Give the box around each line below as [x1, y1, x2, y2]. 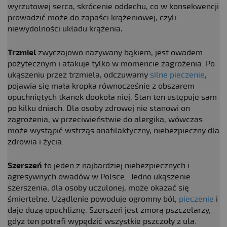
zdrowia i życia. [8, 136, 64, 147]
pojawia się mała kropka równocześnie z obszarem [8, 81, 195, 91]
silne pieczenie [150, 69, 205, 80]
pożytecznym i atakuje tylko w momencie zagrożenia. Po [8, 58, 215, 69]
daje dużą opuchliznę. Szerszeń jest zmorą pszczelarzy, [8, 205, 211, 215]
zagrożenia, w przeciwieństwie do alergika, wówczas [8, 114, 203, 125]
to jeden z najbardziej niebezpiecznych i [42, 160, 190, 171]
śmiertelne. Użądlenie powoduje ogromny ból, [8, 194, 179, 204]
